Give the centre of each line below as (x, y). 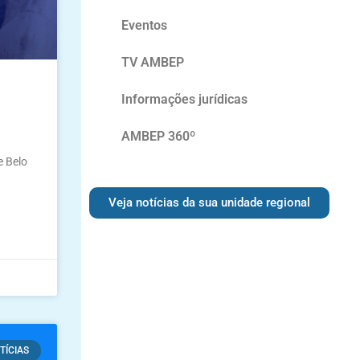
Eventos (145, 25)
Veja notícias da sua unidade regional (210, 202)
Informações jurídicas (185, 99)
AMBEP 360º (159, 136)
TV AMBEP (153, 62)
